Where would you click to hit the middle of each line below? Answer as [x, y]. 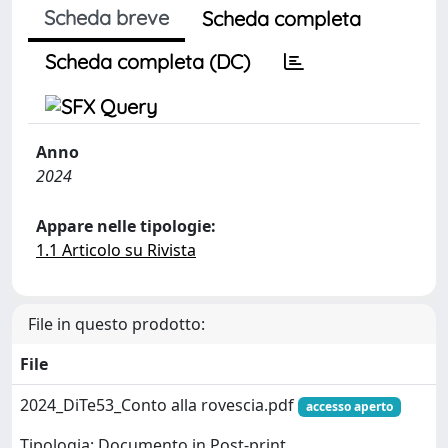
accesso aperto [349, 406]
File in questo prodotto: [116, 324]
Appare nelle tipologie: [126, 226]
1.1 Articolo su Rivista [116, 250]
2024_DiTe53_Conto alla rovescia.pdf [159, 405]
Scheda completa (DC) [147, 61]
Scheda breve [106, 17]
